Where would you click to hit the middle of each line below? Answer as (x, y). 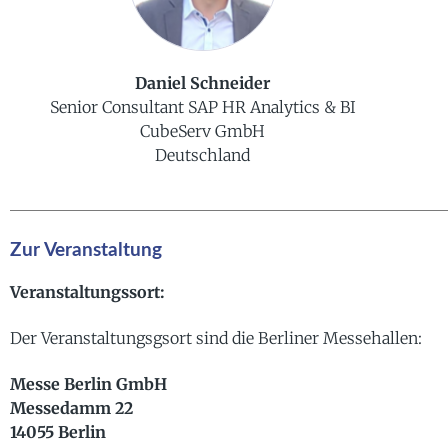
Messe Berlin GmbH (88, 384)
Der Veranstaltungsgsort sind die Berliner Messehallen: (216, 337)
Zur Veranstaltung (86, 250)
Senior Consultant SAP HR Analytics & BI (202, 107)
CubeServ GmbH (203, 131)
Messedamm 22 (71, 408)
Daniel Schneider (203, 83)
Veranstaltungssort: (87, 291)
